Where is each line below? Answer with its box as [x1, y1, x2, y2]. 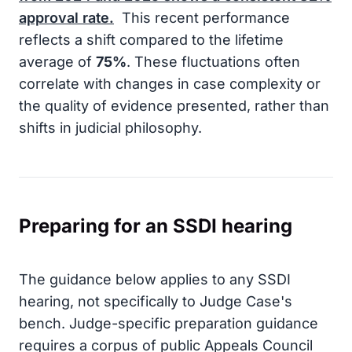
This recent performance [118, 9, 290, 26]
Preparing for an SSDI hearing [19, 214, 292, 237]
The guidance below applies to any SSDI [19, 271, 291, 288]
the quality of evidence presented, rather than [19, 97, 329, 114]
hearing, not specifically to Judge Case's [19, 293, 292, 310]
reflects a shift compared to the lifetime [19, 31, 284, 48]
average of [19, 53, 96, 70]
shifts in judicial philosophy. [19, 119, 202, 136]
